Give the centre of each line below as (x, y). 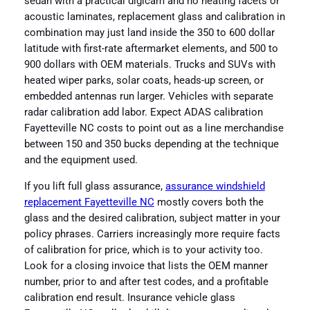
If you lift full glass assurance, (94, 186)
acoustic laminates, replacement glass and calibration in (154, 17)
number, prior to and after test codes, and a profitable (146, 282)
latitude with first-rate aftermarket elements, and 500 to (151, 49)
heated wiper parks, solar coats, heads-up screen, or (144, 81)
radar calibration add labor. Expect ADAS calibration (143, 113)
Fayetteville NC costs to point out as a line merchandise (154, 129)
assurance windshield (215, 186)
